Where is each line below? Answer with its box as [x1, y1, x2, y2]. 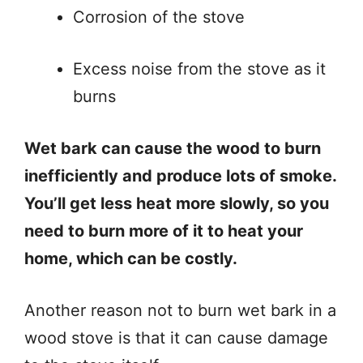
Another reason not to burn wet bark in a [24, 300, 336, 320]
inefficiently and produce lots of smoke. [24, 165, 336, 186]
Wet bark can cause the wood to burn [24, 138, 321, 158]
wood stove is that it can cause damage [24, 327, 328, 348]
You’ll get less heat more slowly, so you [24, 193, 329, 213]
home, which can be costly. [24, 248, 237, 268]
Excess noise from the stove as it [73, 58, 326, 79]
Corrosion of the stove [73, 6, 245, 27]
